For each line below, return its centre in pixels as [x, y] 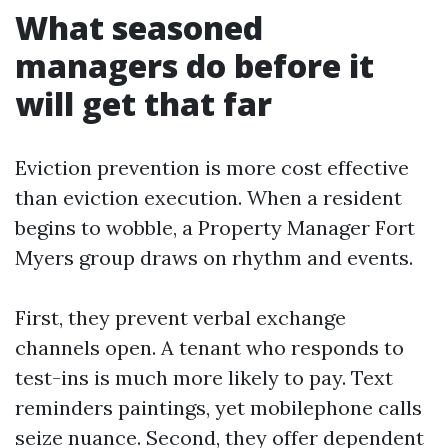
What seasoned [139, 27]
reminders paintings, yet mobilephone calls [218, 407]
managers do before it [194, 65]
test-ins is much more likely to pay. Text [204, 377]
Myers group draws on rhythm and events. [214, 257]
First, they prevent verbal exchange [180, 317]
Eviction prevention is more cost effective [212, 167]
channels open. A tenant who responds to [209, 347]
